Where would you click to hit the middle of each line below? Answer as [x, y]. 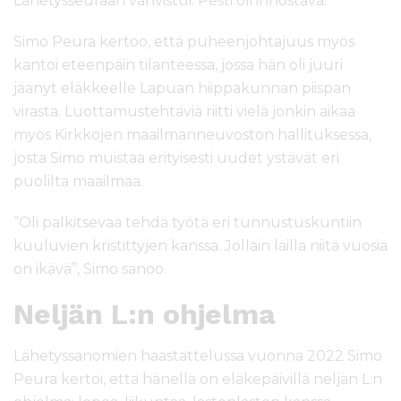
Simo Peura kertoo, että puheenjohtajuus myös [184, 42]
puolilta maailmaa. [78, 182]
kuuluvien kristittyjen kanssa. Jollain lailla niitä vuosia [200, 246]
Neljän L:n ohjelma [145, 315]
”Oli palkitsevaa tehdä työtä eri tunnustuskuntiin [188, 223]
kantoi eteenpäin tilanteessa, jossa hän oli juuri [178, 65]
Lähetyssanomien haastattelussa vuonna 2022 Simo [198, 356]
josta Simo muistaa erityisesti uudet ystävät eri [176, 158]
